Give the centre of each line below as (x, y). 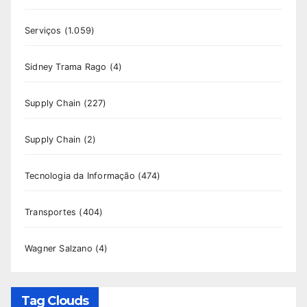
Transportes (51, 212)
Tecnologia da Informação (80, 176)
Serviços (43, 31)
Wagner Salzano (59, 249)
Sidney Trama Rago (66, 67)
